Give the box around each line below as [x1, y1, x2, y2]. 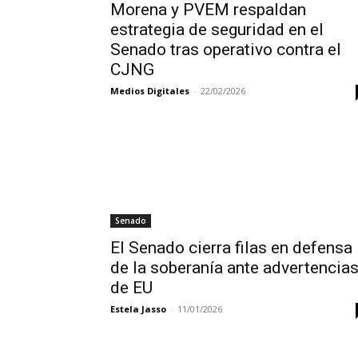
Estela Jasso [110, 303, 166, 315]
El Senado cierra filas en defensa [110, 238, 352, 257]
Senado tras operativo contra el [110, 40, 341, 59]
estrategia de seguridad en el [110, 20, 324, 39]
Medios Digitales [110, 85, 189, 97]
